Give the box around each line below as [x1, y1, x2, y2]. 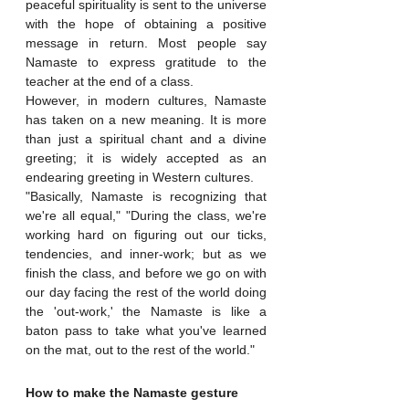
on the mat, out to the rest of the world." [26, 341, 255, 357]
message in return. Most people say [26, 35, 267, 50]
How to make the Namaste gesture [26, 384, 238, 400]
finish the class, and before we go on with [26, 265, 267, 280]
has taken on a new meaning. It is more [26, 111, 267, 127]
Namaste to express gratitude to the [26, 54, 267, 69]
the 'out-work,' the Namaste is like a [26, 303, 267, 319]
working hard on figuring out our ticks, [26, 226, 267, 242]
